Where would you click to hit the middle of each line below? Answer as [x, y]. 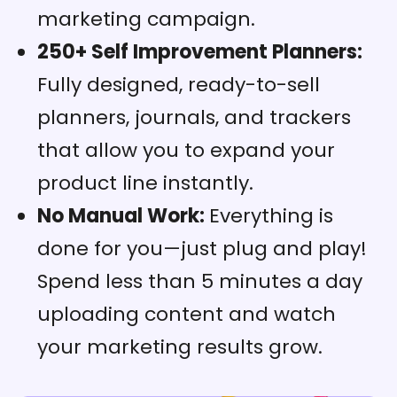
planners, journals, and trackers [194, 118]
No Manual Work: [123, 216]
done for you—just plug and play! [202, 249]
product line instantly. [145, 183]
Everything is [271, 216]
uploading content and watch [187, 315]
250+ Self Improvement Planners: [200, 52]
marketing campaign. [146, 19]
